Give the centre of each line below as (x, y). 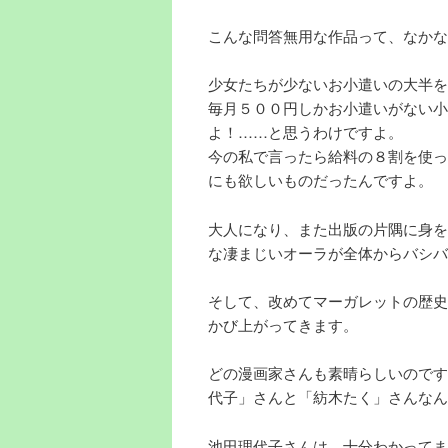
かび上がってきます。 (283, 325)
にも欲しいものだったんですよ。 (320, 180)
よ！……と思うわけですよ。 (305, 132)
